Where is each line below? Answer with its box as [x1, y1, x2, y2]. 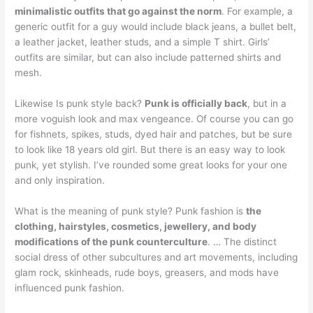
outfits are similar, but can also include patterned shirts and [15, 51, 282, 63]
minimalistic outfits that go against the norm [15, 5, 222, 17]
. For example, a [221, 5, 293, 17]
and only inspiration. [15, 174, 105, 186]
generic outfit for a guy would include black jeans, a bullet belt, [15, 20, 297, 32]
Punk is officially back [145, 97, 248, 109]
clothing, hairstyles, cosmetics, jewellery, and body [15, 220, 257, 232]
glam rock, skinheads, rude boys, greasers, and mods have [15, 266, 279, 278]
